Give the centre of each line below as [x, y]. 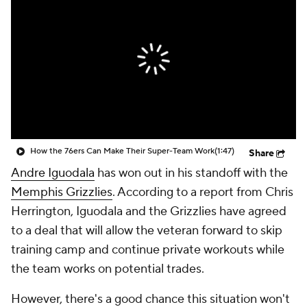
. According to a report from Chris [203, 192]
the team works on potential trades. [109, 269]
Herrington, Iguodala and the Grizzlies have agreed [149, 211]
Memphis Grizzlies [62, 192]
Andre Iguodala [53, 173]
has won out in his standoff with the [191, 173]
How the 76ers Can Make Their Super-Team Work [122, 151]
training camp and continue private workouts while [148, 250]
